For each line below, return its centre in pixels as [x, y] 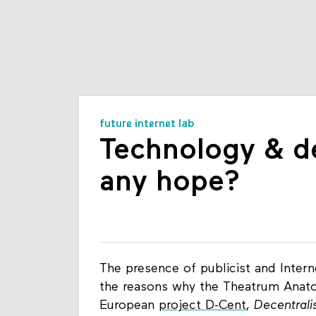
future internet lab [147, 124]
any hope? [170, 183]
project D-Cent [202, 306]
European [129, 306]
